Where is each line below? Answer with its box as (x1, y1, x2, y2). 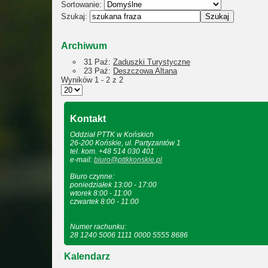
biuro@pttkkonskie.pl (94, 156, 162, 164)
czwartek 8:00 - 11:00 (70, 197, 139, 206)
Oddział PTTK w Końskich (70, 130, 154, 139)
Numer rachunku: (70, 223, 126, 231)
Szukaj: (61, 12, 90, 21)
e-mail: (70, 156, 94, 164)
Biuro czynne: (70, 172, 114, 181)
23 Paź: (84, 66, 113, 75)
